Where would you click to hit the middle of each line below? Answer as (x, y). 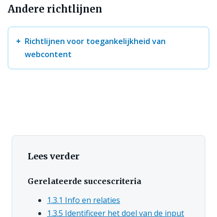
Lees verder (54, 156)
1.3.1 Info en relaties (84, 200)
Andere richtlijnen (55, 9)
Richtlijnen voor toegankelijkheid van (95, 41)
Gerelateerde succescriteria (85, 181)
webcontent (48, 54)
